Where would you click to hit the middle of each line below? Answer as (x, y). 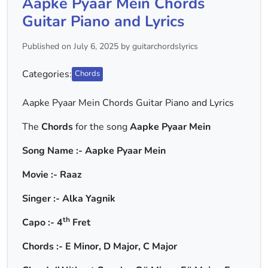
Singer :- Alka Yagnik (69, 199)
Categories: (47, 74)
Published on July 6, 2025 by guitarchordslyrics (110, 46)
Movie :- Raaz (52, 175)
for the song (101, 127)
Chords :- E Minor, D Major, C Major (100, 246)
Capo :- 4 (42, 223)
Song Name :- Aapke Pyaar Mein (94, 151)
